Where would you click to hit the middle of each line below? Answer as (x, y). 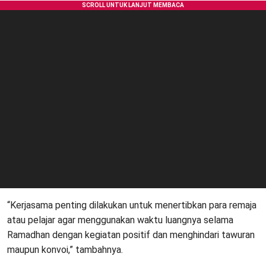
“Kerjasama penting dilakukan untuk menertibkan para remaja (132, 205)
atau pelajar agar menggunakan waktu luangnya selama (120, 220)
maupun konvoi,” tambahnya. (65, 250)
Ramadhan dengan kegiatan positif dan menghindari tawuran (131, 235)
